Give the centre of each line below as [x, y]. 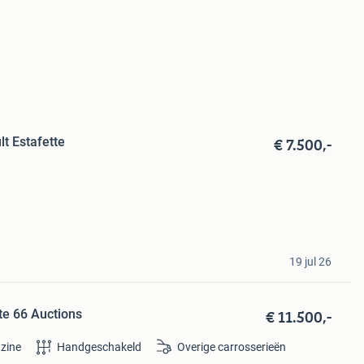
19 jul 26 [310, 262]
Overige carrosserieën [232, 347]
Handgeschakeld [100, 347]
